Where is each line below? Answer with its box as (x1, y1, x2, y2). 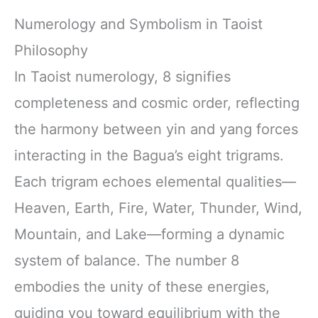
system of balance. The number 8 (14, 251, 239, 269)
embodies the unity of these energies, (14, 278, 270, 295)
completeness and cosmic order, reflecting (14, 94, 300, 111)
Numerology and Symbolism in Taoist (14, 15, 263, 33)
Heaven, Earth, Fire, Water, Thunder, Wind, (14, 199, 302, 216)
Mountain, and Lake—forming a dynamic (14, 225, 285, 243)
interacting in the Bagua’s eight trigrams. (14, 146, 284, 164)
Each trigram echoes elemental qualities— (14, 172, 296, 190)
